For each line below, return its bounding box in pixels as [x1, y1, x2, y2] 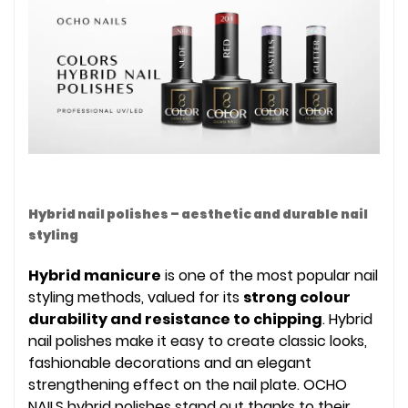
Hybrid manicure [28, 264, 161, 286]
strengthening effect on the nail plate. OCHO [28, 373, 347, 395]
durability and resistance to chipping [28, 308, 322, 330]
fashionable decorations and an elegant [28, 352, 311, 373]
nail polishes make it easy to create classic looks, [28, 330, 367, 352]
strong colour [243, 286, 351, 308]
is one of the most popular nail [161, 264, 378, 286]
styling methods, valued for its [28, 286, 243, 308]
